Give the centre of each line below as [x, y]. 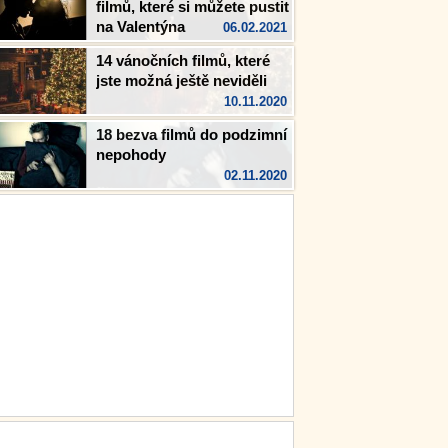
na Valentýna [140, 26]
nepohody [131, 154]
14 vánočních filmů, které [183, 60]
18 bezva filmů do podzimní [191, 134]
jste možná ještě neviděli [181, 80]
